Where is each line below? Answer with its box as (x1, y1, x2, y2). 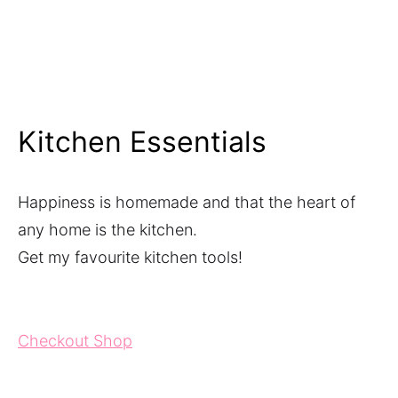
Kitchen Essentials (18, 124, 267, 160)
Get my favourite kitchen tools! (18, 248, 243, 267)
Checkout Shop (18, 331, 132, 351)
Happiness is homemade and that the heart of (18, 193, 355, 212)
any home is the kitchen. (18, 220, 197, 240)
